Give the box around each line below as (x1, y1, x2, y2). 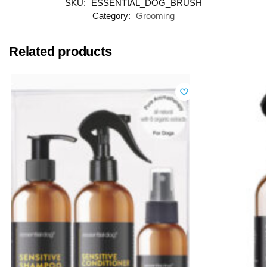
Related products (9, 44, 112, 59)
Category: (92, 10, 133, 21)
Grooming (136, 10, 175, 21)
